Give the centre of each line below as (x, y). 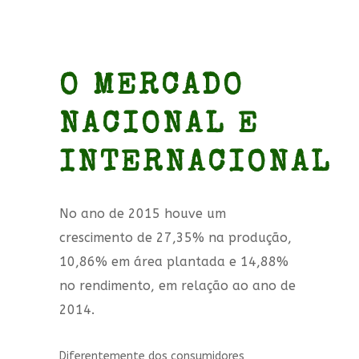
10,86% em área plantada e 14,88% (174, 262)
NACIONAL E (159, 127)
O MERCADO (152, 88)
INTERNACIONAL (196, 165)
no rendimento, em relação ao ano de (177, 286)
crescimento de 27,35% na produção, (175, 238)
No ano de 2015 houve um (143, 214)
